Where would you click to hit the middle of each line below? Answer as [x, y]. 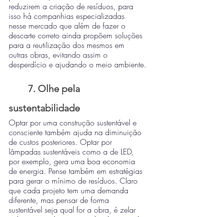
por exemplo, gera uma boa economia [73, 161]
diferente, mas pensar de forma [60, 200]
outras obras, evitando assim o [59, 55]
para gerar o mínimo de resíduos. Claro [74, 181]
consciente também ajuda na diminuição [76, 132]
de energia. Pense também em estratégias [77, 171]
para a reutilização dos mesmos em [68, 45]
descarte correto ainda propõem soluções [77, 35]
